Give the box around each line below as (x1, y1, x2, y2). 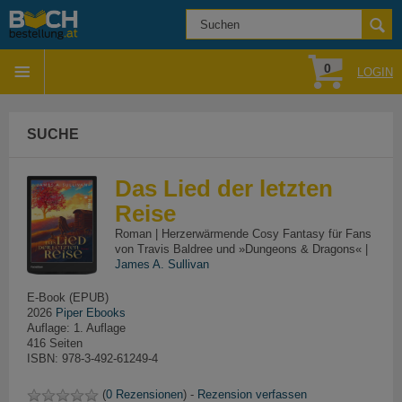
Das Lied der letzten (114, 176, 333, 201)
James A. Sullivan (114, 258, 209, 271)
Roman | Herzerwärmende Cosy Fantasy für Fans (114, 227, 371, 240)
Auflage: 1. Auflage (27, 321, 126, 335)
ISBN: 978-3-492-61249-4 (27, 352, 158, 365)
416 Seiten (27, 336, 83, 350)
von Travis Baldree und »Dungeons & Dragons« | (114, 242, 368, 256)
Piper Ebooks (56, 306, 126, 319)
